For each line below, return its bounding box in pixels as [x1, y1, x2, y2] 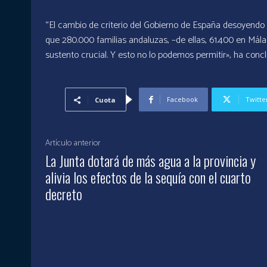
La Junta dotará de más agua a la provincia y [45, 150, 256, 172]
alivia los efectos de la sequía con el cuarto [45, 166, 251, 188]
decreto [45, 183, 82, 205]
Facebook [167, 95, 198, 104]
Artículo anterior [45, 136, 101, 151]
